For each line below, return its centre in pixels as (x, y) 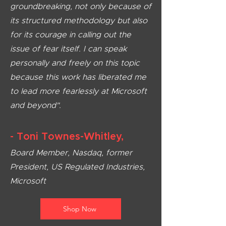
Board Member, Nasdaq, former (71, 153)
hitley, (109, 137)
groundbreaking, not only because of (81, 7)
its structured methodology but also (79, 21)
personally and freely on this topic (75, 63)
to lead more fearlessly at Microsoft (78, 91)
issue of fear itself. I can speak (68, 49)
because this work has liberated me (78, 77)
